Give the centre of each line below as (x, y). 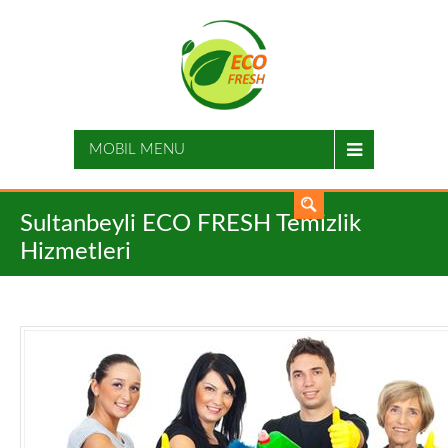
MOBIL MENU (137, 149)
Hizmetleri (75, 252)
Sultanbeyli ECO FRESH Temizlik (190, 224)
